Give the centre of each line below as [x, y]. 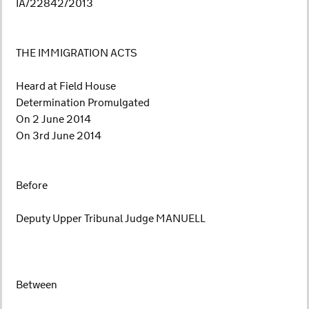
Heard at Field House [66, 87]
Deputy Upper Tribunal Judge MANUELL [111, 219]
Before [32, 186]
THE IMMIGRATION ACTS [77, 53]
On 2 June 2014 [53, 120]
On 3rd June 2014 [59, 136]
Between [37, 285]
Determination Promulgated [83, 103]
